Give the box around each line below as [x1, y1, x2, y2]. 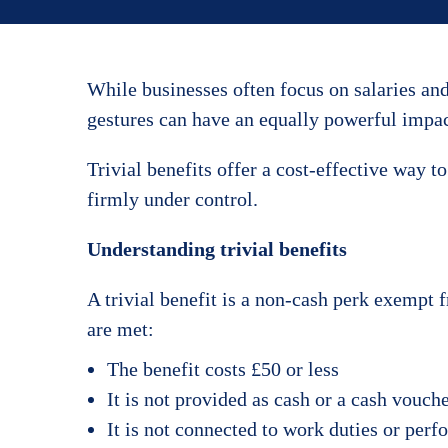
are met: [87, 317, 154, 340]
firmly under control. [87, 187, 258, 210]
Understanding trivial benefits [87, 237, 347, 260]
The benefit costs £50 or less [107, 357, 339, 380]
